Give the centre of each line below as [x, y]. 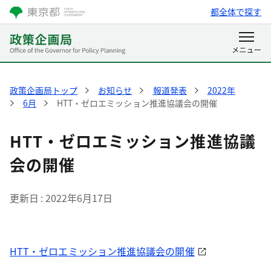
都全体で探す [236, 11]
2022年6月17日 [79, 198]
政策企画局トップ [44, 90]
